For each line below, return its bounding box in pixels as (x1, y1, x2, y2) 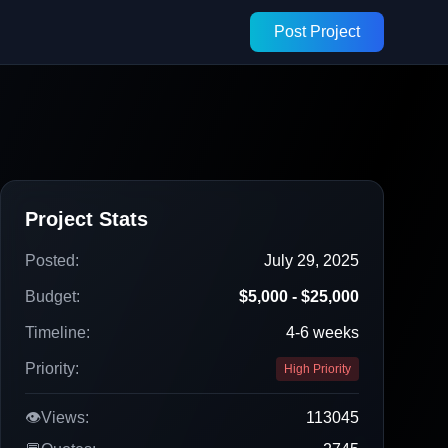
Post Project (274, 23, 360, 40)
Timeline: (25, 324, 90, 341)
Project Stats (25, 208, 148, 230)
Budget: (25, 288, 80, 305)
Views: (41, 409, 89, 426)
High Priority (284, 362, 351, 376)
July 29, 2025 (264, 252, 359, 269)
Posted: (25, 252, 79, 269)
